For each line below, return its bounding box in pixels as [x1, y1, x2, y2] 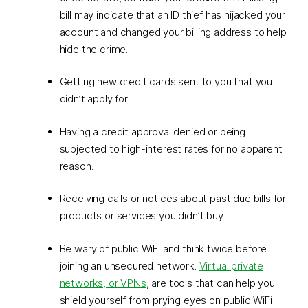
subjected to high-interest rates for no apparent [59, 142, 283, 155]
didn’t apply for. [59, 92, 129, 105]
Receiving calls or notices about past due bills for [59, 192, 287, 205]
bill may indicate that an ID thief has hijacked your [59, 8, 285, 21]
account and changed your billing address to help [59, 25, 287, 38]
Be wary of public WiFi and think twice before [59, 241, 267, 255]
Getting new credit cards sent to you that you [59, 75, 273, 88]
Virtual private [199, 258, 264, 272]
